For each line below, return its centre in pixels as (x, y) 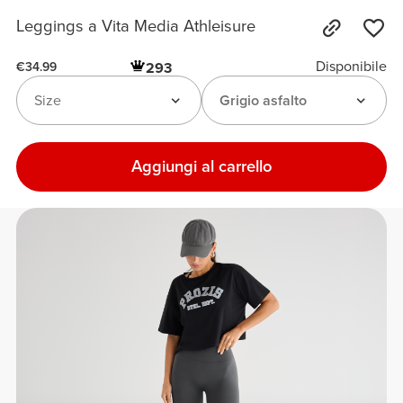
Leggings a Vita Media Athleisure (136, 27)
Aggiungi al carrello (201, 166)
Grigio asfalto (263, 100)
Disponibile (351, 67)
